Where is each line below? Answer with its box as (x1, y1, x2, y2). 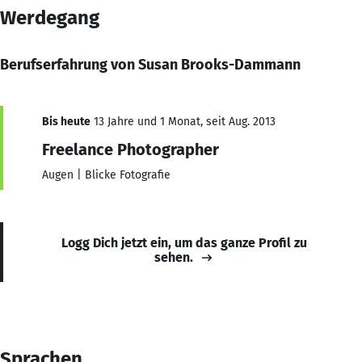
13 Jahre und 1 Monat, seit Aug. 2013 (90, 114, 276, 128)
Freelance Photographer (42, 139, 219, 159)
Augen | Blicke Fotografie (42, 167, 170, 182)
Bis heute (42, 114, 90, 128)
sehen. (154, 249, 193, 265)
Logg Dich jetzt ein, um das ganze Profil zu (61, 234, 307, 250)
